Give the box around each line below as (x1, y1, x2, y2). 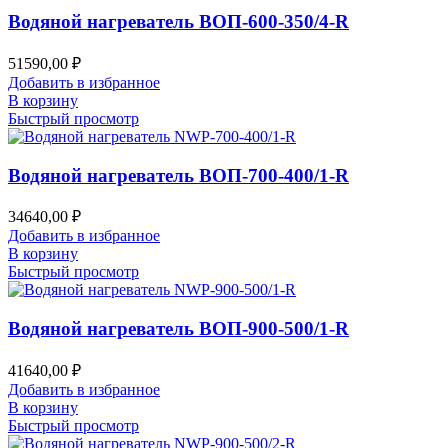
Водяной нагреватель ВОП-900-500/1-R (8, 318, 349, 340)
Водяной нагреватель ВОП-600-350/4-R (8, 11, 349, 33)
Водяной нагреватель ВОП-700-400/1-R (8, 164, 349, 186)
